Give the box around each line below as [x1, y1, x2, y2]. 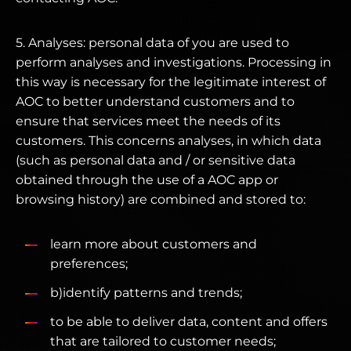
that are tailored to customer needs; [50, 334, 276, 349]
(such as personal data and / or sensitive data [16, 153, 295, 168]
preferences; [50, 256, 128, 271]
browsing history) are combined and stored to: [16, 192, 306, 207]
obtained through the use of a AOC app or [16, 172, 278, 187]
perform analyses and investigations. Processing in [16, 55, 331, 70]
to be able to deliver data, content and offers [50, 314, 327, 329]
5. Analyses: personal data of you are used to [16, 35, 289, 50]
